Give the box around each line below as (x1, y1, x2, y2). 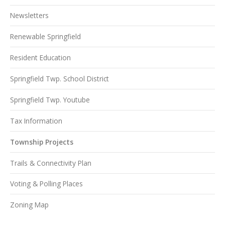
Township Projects (10, 137, 73, 147)
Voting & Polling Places (10, 179, 83, 189)
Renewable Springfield (10, 32, 81, 42)
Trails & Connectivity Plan (10, 158, 91, 168)
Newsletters (10, 11, 49, 21)
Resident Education (10, 53, 71, 63)
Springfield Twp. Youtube (10, 94, 90, 104)
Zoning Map (10, 200, 49, 210)
